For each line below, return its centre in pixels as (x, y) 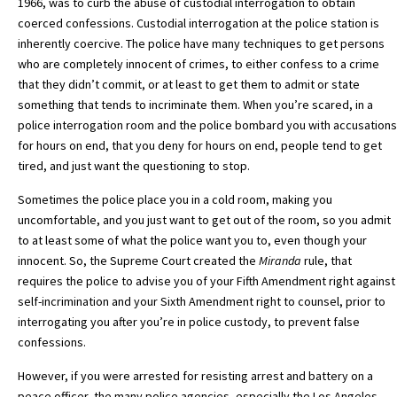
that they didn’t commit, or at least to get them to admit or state (189, 85)
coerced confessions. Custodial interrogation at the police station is (198, 23)
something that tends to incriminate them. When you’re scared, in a (195, 105)
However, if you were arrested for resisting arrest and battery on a (195, 376)
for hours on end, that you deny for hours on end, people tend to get (200, 146)
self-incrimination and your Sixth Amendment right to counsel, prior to (202, 302)
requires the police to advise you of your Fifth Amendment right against (206, 281)
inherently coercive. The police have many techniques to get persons (201, 44)
